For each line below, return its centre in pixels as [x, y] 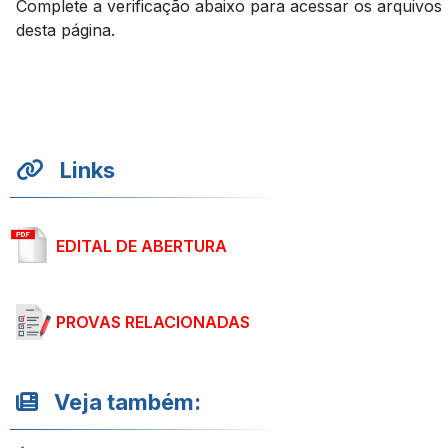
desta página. [65, 30]
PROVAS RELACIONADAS [153, 322]
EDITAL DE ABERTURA [141, 246]
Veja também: [127, 402]
